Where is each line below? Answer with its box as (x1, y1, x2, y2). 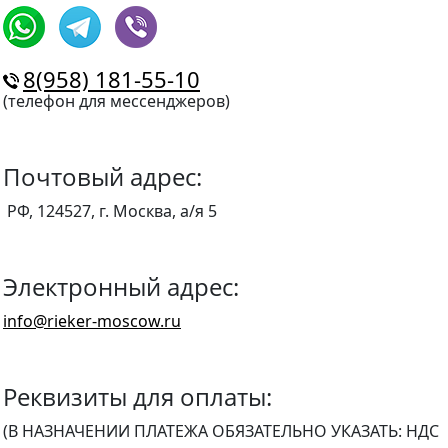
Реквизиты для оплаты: (3, 380, 272, 413)
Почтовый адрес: (3, 160, 202, 193)
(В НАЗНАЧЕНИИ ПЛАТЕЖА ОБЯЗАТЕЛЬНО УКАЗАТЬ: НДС (3, 420, 439, 442)
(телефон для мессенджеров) (3, 90, 230, 112)
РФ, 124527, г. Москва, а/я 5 (3, 200, 221, 222)
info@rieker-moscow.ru (3, 310, 181, 332)
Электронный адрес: (3, 270, 239, 303)
